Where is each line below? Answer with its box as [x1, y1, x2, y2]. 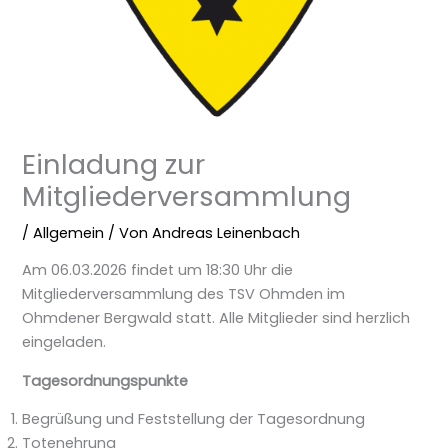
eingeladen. [22, 332, 107, 353]
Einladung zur [22, 144, 206, 184]
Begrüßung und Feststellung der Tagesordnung [22, 409, 366, 430]
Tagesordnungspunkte [22, 370, 189, 391]
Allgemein [33, 222, 105, 243]
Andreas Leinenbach [152, 222, 301, 243]
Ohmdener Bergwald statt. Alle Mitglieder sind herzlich [22, 308, 411, 329]
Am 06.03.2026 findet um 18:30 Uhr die [22, 260, 294, 281]
